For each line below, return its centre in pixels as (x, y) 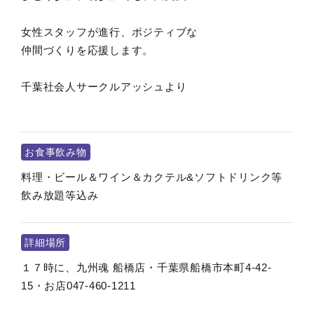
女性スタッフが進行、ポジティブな (109, 32)
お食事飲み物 (56, 152)
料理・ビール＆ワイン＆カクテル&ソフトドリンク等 (152, 177)
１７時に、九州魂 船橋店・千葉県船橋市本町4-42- (146, 267)
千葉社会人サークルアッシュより (104, 87)
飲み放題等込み (60, 195)
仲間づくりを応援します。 (87, 50)
